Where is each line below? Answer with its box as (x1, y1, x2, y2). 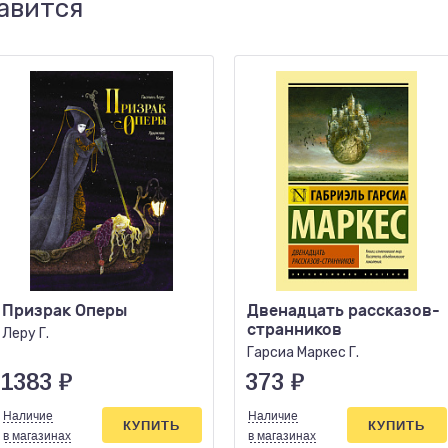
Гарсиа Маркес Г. (247, 344, 359, 361)
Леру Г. (2, 325, 49, 342)
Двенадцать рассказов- (247, 301, 440, 320)
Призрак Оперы (2, 301, 127, 320)
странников (247, 320, 342, 339)
